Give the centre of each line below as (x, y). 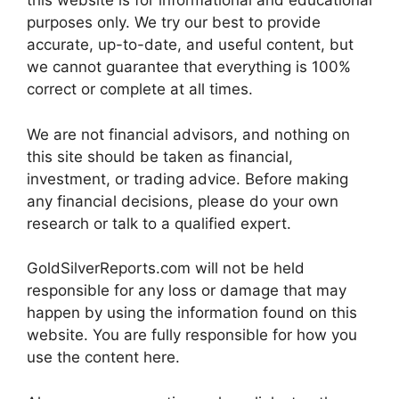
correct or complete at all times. (140, 90)
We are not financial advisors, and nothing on (188, 134)
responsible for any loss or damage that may (187, 291)
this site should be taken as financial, (160, 156)
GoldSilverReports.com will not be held (166, 269)
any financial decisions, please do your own (183, 201)
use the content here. (103, 358)
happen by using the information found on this (192, 313)
